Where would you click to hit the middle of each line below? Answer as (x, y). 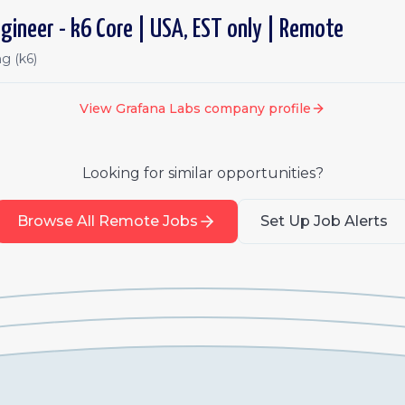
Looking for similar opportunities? (202, 173)
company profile (256, 108)
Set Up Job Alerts (324, 221)
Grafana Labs (158, 108)
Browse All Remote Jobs (107, 221)
